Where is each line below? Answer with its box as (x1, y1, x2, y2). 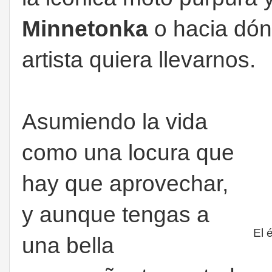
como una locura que (22, 140, 234, 166)
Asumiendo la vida (22, 109, 208, 135)
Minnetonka (22, 16, 148, 42)
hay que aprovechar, (22, 171, 228, 197)
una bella (22, 233, 114, 259)
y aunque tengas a (22, 202, 209, 228)
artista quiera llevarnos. (22, 47, 256, 73)
